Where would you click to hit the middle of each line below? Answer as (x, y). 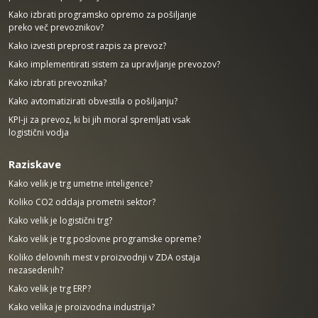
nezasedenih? (35, 270)
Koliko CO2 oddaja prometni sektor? (82, 202)
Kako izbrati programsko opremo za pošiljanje (102, 15)
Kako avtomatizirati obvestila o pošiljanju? (93, 101)
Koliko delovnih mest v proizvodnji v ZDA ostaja (104, 257)
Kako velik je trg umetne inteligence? (80, 183)
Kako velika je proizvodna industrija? (81, 307)
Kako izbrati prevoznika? (57, 83)
